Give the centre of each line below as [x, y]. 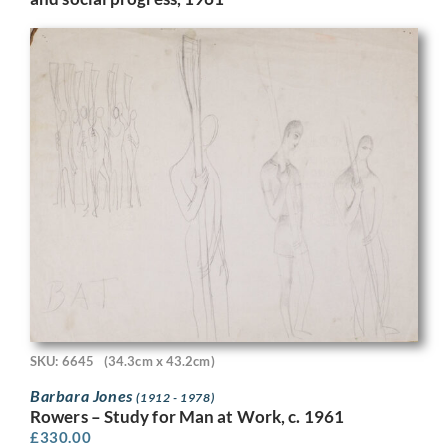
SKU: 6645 [62, 360]
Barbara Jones [83, 396]
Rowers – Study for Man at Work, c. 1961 [187, 417]
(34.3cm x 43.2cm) [159, 360]
